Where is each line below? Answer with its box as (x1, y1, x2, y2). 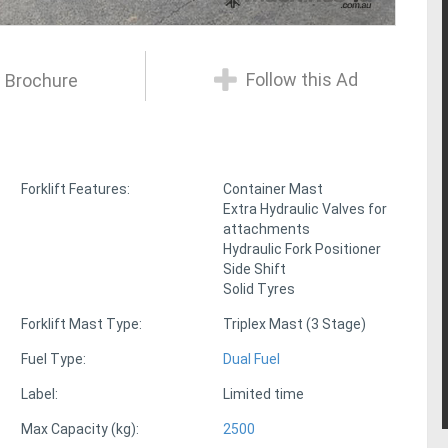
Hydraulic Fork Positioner (223, 241, 382, 258)
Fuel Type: (21, 351, 87, 368)
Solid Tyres (223, 281, 296, 298)
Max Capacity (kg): (21, 421, 140, 438)
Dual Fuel (223, 351, 281, 368)
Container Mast (223, 181, 324, 198)
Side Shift (223, 261, 287, 278)
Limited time (223, 386, 305, 403)
